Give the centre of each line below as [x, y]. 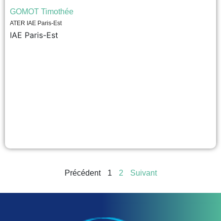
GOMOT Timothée [42, 12]
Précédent [82, 173]
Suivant [143, 173]
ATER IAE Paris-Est [36, 23]
